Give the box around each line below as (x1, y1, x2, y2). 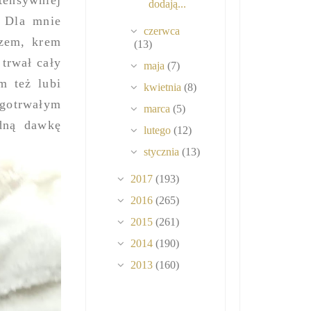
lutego (144, 124, 174, 137)
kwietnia (144, 81, 185, 94)
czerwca (144, 25, 180, 37)
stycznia (144, 146, 183, 158)
